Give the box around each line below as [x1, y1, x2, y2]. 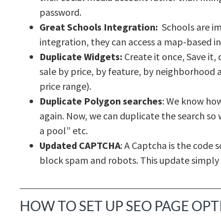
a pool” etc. [39, 124, 88, 137]
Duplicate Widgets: [39, 50, 122, 63]
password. [39, 6, 81, 19]
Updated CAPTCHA [39, 139, 120, 152]
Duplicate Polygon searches [39, 95, 162, 108]
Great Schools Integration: [39, 21, 158, 34]
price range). [39, 80, 91, 93]
